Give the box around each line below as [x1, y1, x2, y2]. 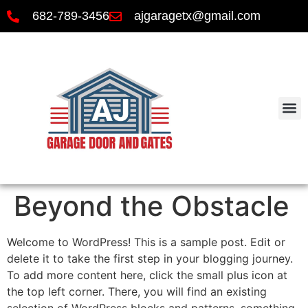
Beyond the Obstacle [14, 188, 289, 223]
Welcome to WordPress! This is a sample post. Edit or [7, 234, 285, 249]
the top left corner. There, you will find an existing [7, 284, 267, 298]
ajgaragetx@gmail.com [134, 9, 261, 23]
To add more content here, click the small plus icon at [7, 267, 287, 282]
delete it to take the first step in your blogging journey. [7, 251, 293, 265]
